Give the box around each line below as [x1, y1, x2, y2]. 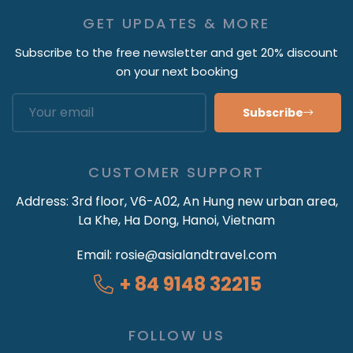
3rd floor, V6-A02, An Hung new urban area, [71, 191, 338, 210]
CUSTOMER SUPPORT [88, 162, 265, 182]
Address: [15, 191, 72, 210]
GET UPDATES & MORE [83, 13, 270, 33]
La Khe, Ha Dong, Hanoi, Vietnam [78, 210, 275, 229]
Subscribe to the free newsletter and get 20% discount [15, 43, 338, 61]
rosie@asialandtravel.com [115, 245, 277, 264]
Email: [76, 245, 115, 264]
